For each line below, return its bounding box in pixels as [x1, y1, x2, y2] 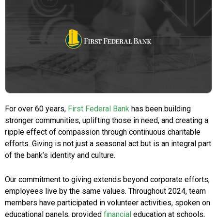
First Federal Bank [68, 104, 129, 114]
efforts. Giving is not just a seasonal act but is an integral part [5, 139, 211, 149]
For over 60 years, [5, 104, 68, 114]
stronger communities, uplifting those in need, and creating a [5, 116, 208, 125]
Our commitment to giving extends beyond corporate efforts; [5, 175, 210, 185]
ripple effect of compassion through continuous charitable [5, 127, 201, 137]
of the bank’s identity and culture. [5, 151, 115, 160]
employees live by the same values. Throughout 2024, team [5, 186, 206, 196]
